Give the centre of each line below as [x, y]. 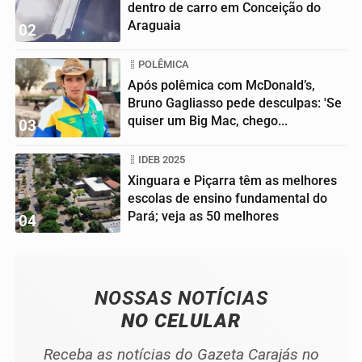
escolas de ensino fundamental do [227, 199]
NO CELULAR [181, 321]
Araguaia [154, 26]
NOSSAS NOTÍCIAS [181, 299]
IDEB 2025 [162, 160]
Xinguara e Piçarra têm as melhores [232, 181]
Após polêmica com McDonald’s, [221, 86]
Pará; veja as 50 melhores [203, 217]
